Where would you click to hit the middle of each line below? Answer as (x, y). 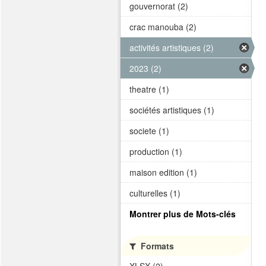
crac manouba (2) (163, 27)
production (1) (156, 151)
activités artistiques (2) (172, 47)
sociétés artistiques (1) (172, 110)
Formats (156, 246)
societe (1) (149, 131)
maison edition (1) (163, 172)
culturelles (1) (155, 193)
